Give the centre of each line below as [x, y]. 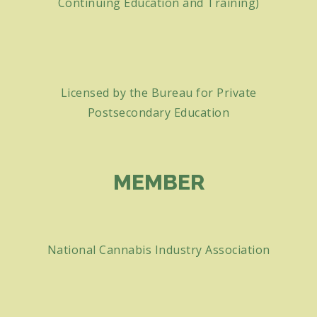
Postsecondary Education [158, 113]
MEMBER [158, 183]
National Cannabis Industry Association [158, 249]
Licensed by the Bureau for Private [158, 93]
